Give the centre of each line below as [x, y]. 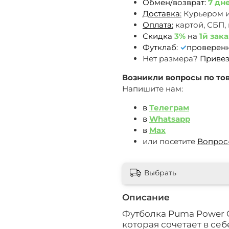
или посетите [169, 141]
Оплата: [158, 25]
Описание [146, 198]
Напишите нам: [153, 88]
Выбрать [160, 173]
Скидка [157, 36]
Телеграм [169, 107]
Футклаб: [161, 47]
